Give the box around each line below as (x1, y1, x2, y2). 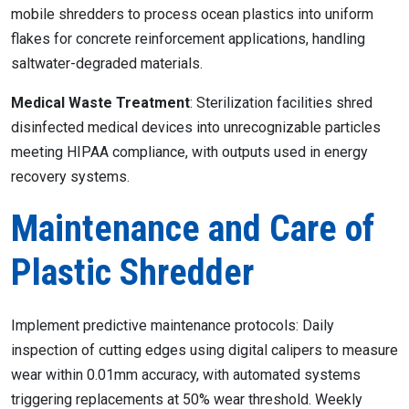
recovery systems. (11, 168, 130, 185)
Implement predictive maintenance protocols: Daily (11, 317, 334, 334)
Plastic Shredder (11, 251, 254, 294)
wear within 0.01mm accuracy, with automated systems (11, 366, 361, 383)
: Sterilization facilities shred (190, 94, 372, 111)
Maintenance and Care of (11, 207, 374, 250)
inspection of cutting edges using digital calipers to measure (11, 341, 398, 359)
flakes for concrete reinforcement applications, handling (11, 30, 365, 47)
